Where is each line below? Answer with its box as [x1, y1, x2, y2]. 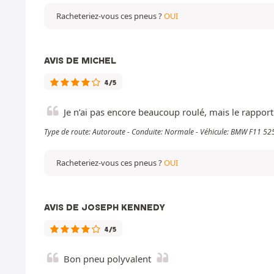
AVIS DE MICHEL [44, 54, 116, 66]
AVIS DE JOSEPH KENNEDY [44, 201, 165, 213]
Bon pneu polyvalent [64, 252, 151, 265]
